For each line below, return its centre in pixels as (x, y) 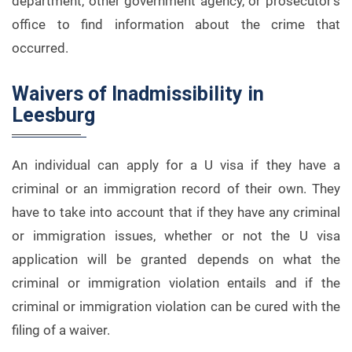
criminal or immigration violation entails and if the (176, 283)
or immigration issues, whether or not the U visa (176, 236)
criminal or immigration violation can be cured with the (176, 306)
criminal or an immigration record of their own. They (176, 189)
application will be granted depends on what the (176, 259)
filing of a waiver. (61, 330)
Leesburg (53, 115)
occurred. (40, 48)
